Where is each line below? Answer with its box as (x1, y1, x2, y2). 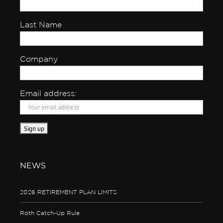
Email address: (20, 90, 77, 98)
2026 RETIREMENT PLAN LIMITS (20, 189, 117, 195)
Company (20, 56, 58, 64)
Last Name (20, 21, 62, 29)
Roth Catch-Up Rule (20, 210, 80, 216)
